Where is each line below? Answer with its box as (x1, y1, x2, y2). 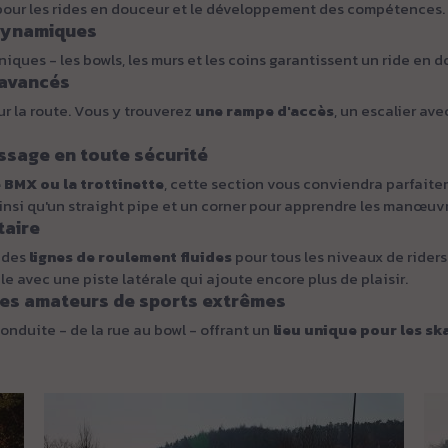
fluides (180, 245, 232, 268)
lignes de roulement (29, 245, 177, 268)
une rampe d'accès (195, 99, 334, 122)
